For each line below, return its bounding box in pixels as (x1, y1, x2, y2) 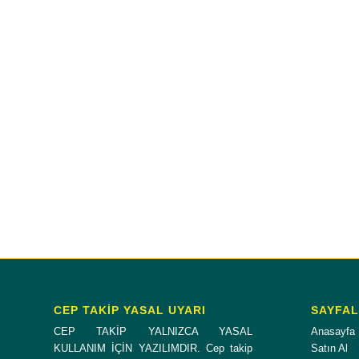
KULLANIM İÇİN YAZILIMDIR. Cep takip (54, 342, 253, 355)
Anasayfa (310, 325, 355, 338)
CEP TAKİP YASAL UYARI (54, 304, 206, 317)
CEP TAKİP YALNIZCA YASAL (54, 325, 253, 338)
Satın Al (310, 342, 348, 355)
